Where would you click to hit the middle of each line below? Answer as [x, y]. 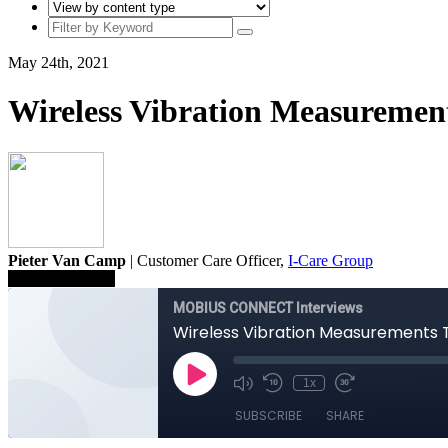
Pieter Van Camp [67, 260]
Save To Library [61, 278]
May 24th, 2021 [58, 62]
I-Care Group [330, 260]
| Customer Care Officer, [207, 260]
